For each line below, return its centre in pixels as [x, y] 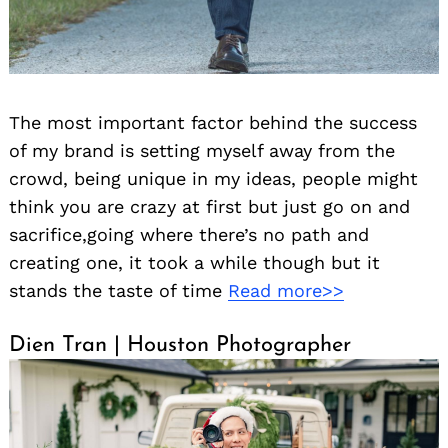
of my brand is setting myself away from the [202, 150]
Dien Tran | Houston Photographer [180, 345]
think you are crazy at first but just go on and [209, 206]
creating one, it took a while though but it [194, 262]
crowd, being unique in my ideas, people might [213, 178]
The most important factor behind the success [213, 122]
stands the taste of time [118, 290]
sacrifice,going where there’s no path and [189, 234]
